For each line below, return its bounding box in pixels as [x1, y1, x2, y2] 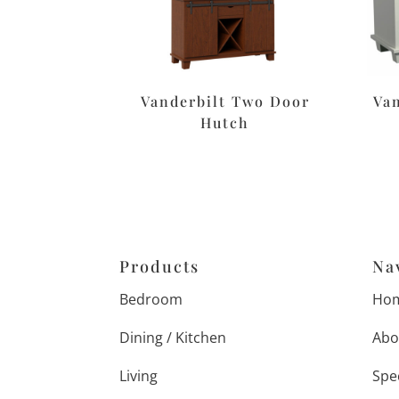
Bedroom [119, 289, 183, 310]
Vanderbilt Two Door [140, 92, 310, 111]
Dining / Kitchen [119, 328, 227, 348]
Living [119, 366, 159, 387]
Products [119, 256, 200, 278]
